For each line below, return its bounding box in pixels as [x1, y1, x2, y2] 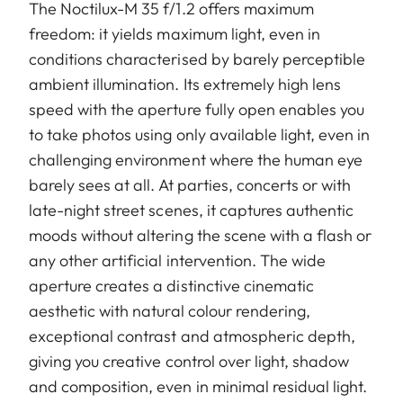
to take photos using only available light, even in [29, 124, 371, 146]
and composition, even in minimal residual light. [29, 376, 368, 398]
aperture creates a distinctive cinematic [29, 275, 314, 297]
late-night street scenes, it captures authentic [29, 200, 354, 221]
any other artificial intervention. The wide [29, 250, 327, 272]
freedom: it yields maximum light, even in [29, 23, 321, 45]
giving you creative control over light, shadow [29, 351, 350, 372]
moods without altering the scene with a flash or [29, 225, 372, 246]
